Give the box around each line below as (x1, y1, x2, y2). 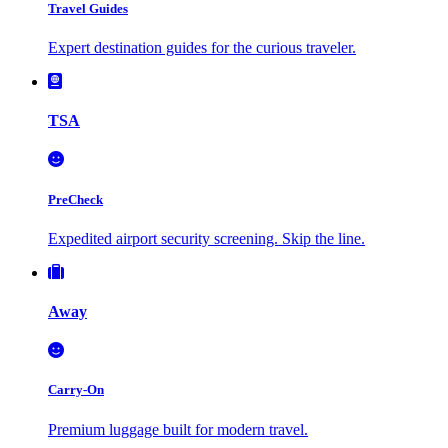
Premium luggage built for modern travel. (48, 420, 308, 438)
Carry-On (48, 382, 104, 398)
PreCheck (48, 191, 103, 207)
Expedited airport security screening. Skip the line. (48, 229, 365, 247)
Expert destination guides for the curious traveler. (48, 38, 356, 56)
